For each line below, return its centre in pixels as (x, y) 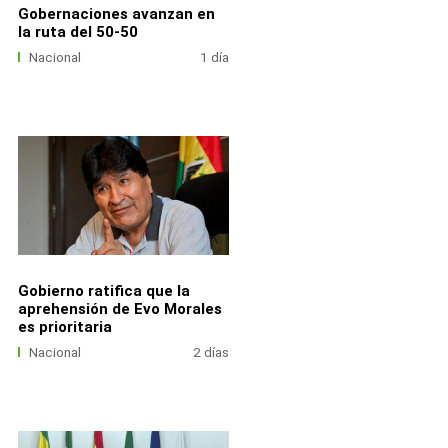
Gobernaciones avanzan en (116, 13)
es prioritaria (64, 326)
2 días (211, 352)
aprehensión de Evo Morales (119, 308)
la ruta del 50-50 (77, 31)
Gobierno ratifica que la (103, 290)
